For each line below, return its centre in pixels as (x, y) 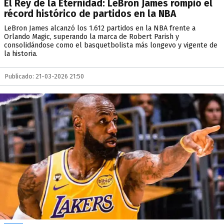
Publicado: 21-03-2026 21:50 (44, 76)
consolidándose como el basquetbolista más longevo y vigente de (111, 45)
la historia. (21, 54)
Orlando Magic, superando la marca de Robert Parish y (91, 37)
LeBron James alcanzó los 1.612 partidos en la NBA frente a (100, 28)
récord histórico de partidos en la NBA (90, 14)
